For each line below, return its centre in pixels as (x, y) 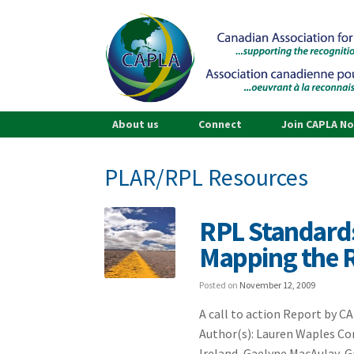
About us (136, 124)
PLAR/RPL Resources (206, 177)
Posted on (220, 285)
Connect (220, 124)
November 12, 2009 (278, 285)
